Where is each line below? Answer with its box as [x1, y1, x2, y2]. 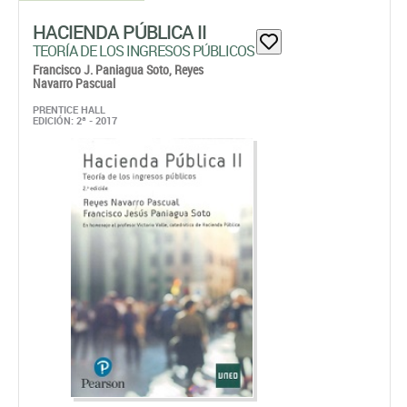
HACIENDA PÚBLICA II [33, 19, 206, 45]
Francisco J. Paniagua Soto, [33, 61, 174, 78]
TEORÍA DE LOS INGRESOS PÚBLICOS [33, 41, 254, 61]
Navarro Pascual [33, 74, 115, 92]
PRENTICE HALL [33, 103, 105, 116]
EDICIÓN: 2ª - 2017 [33, 114, 117, 127]
